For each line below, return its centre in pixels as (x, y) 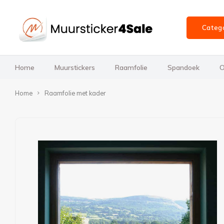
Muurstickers (75, 67)
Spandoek (183, 67)
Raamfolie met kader (75, 93)
